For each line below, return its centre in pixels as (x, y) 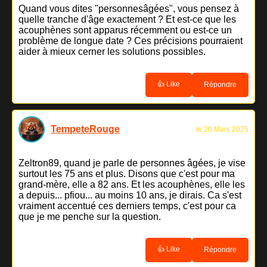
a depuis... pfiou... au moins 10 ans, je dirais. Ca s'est (130, 195)
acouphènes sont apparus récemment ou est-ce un (125, 30)
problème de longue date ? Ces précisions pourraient (131, 41)
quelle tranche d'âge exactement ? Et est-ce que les (127, 19)
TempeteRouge (85, 129)
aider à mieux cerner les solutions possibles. (112, 51)
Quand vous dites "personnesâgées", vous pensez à (129, 8)
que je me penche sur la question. (90, 216)
